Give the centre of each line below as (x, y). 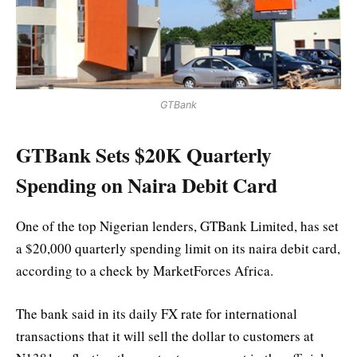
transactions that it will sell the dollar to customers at (165, 336)
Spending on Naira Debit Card (147, 184)
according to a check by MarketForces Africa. (145, 271)
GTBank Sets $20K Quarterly (144, 154)
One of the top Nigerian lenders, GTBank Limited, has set (177, 226)
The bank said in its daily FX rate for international (157, 314)
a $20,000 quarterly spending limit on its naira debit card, (178, 249)
